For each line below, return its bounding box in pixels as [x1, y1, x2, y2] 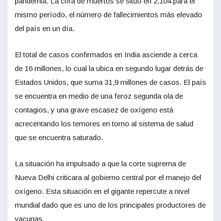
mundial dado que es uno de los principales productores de [15, 201, 206, 210]
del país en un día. [15, 24, 74, 33]
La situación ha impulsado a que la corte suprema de [15, 159, 186, 168]
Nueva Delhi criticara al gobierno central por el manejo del [15, 173, 201, 182]
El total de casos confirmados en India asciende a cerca [15, 50, 197, 59]
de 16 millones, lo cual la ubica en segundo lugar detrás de [15, 64, 203, 73]
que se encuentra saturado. [15, 133, 103, 142]
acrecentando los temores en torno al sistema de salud [15, 119, 193, 128]
